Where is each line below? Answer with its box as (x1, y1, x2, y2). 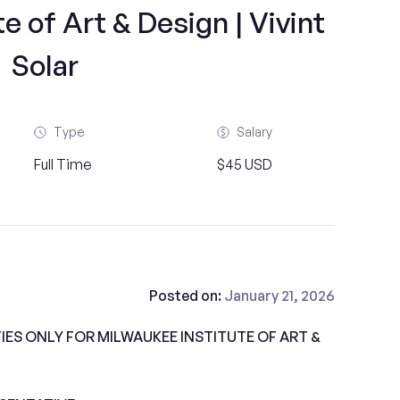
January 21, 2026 (223, 287, 335, 304)
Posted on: (148, 287, 224, 304)
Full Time (33, 155, 92, 173)
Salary (236, 124, 272, 139)
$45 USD (216, 155, 272, 173)
